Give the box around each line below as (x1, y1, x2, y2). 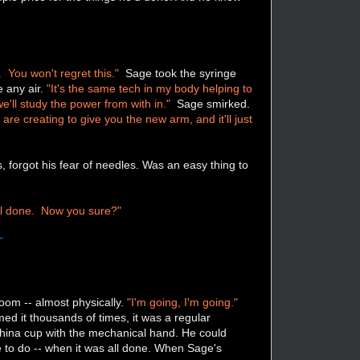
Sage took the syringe (119, 66, 237, 80)
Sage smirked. (170, 96, 251, 110)
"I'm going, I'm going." (127, 295, 239, 309)
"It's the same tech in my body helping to (47, 81, 253, 95)
